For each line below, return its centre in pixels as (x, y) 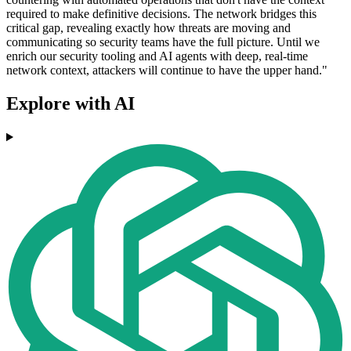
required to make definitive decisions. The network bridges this (161, 14)
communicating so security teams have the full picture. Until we (163, 42)
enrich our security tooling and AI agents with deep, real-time (157, 56)
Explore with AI (71, 104)
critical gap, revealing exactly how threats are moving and (148, 28)
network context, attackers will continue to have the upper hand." (167, 71)
